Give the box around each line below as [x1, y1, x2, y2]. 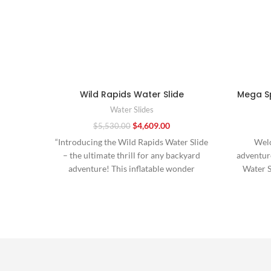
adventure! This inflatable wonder [68, 163, 195, 174]
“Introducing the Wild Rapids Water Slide [55, 137, 208, 148]
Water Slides [109, 105, 154, 114]
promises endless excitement [77, 177, 186, 188]
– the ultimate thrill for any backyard [63, 150, 200, 161]
